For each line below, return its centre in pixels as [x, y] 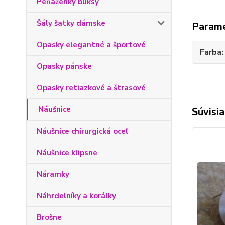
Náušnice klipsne [67, 153]
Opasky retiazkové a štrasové [91, 88]
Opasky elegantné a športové [91, 45]
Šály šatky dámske [71, 23]
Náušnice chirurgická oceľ [82, 131]
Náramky [53, 174]
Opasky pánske [64, 66]
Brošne [49, 217]
